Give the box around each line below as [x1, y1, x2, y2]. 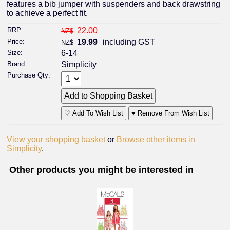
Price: [7, 37, 25, 45]
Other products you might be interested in [9, 165, 194, 176]
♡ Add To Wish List [64, 109, 124, 117]
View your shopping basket [7, 135, 106, 144]
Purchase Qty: [7, 71, 51, 80]
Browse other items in [117, 135, 196, 144]
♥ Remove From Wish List [131, 109, 210, 117]
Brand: [7, 60, 27, 68]
